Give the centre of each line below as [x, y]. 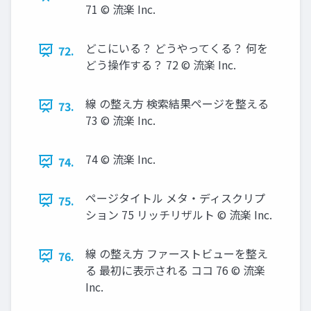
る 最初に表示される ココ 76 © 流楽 [175, 270]
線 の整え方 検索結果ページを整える [177, 103]
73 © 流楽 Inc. [120, 120]
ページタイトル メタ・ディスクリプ [175, 197]
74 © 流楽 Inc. [120, 159]
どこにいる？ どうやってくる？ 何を [177, 48]
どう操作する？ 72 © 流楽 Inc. [161, 64]
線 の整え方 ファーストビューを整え [177, 253]
